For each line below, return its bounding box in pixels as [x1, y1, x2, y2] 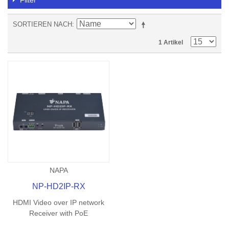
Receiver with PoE [29, 209, 88, 218]
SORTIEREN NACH [13, 20, 72, 28]
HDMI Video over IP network [13, 198, 105, 207]
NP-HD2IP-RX [32, 182, 85, 191]
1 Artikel [158, 39, 183, 46]
